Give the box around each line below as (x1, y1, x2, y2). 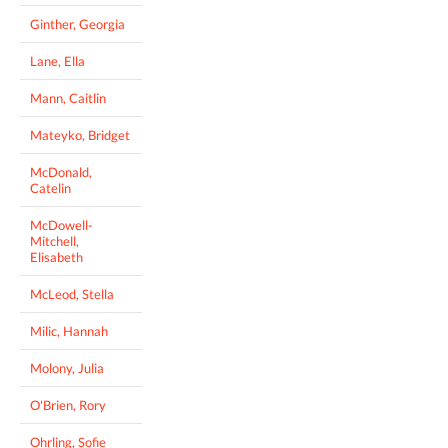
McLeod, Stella (30, 285, 114, 302)
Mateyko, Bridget (30, 126, 130, 143)
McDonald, (30, 163, 92, 180)
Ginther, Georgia (30, 15, 125, 32)
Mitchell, (30, 232, 79, 249)
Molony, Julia (30, 359, 104, 376)
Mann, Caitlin (30, 89, 106, 106)
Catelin (30, 179, 71, 196)
